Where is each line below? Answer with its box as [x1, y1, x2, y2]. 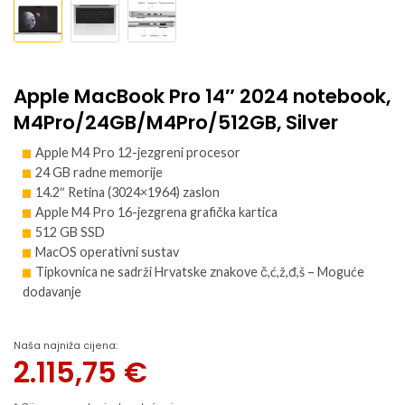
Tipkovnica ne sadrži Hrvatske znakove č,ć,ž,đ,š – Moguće [35, 263, 364, 279]
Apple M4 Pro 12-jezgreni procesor [35, 144, 240, 160]
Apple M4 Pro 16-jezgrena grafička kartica [35, 203, 278, 220]
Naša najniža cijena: [14, 339, 118, 353]
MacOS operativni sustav [35, 243, 179, 259]
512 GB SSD [35, 223, 105, 240]
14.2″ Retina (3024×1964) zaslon [35, 184, 220, 200]
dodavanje [23, 283, 81, 299]
